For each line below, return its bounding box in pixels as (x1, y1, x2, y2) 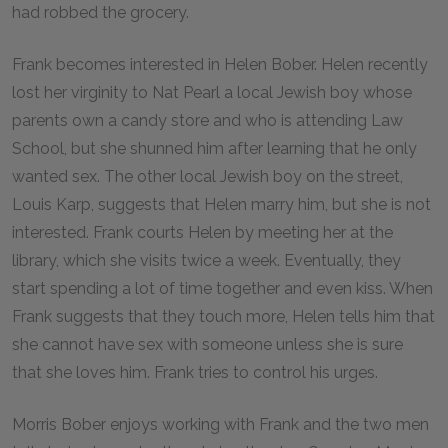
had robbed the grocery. (12, 3, 189, 22)
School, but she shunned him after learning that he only (12, 139, 417, 158)
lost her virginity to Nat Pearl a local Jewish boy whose (12, 83, 412, 102)
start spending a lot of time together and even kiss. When (12, 279, 433, 298)
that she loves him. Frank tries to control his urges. (12, 363, 378, 382)
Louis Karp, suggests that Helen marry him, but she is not (12, 195, 431, 214)
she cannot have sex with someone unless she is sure (12, 335, 403, 354)
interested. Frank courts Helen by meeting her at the (12, 223, 393, 242)
